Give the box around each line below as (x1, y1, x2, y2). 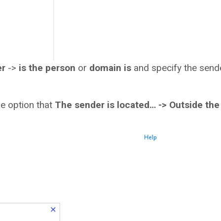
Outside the (169, 99, 220, 111)
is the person (19, 62, 75, 74)
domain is (89, 62, 131, 74)
